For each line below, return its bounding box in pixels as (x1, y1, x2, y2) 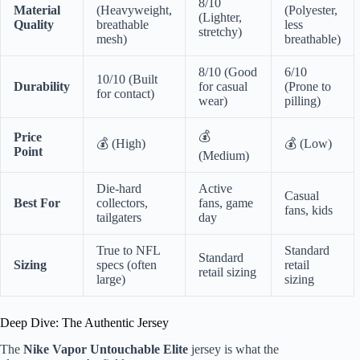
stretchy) (198, 25, 242, 39)
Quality (14, 18, 54, 32)
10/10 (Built (96, 72, 157, 87)
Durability (14, 80, 70, 94)
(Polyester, (284, 3, 337, 18)
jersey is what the (188, 342, 279, 357)
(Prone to (284, 80, 331, 94)
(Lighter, (198, 10, 242, 25)
